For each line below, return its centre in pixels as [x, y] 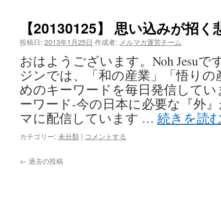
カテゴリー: [38, 136]
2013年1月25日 [69, 42]
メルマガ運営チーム [150, 42]
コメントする [106, 136]
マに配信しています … [89, 118]
